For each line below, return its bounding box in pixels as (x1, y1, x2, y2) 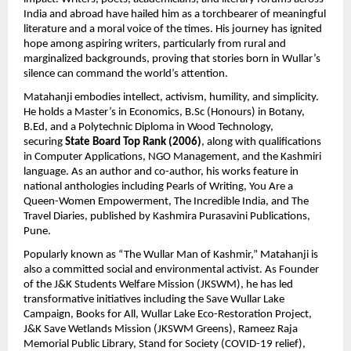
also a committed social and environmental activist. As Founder (24, 263, 319, 276)
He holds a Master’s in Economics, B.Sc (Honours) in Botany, (24, 106, 305, 118)
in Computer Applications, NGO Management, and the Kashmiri (24, 150, 321, 163)
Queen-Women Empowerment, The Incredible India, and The (24, 195, 309, 208)
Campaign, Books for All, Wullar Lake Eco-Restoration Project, (24, 308, 312, 320)
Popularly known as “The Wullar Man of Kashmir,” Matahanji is (24, 248, 318, 261)
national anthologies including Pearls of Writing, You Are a (24, 180, 293, 193)
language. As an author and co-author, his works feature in (24, 165, 299, 178)
